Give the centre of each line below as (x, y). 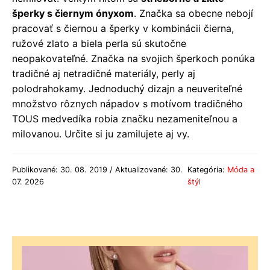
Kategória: (207, 169)
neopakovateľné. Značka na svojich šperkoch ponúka (133, 58)
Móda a (240, 169)
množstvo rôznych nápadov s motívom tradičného (127, 103)
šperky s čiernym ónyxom (73, 13)
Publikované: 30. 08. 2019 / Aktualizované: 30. (97, 169)
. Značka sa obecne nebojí (193, 13)
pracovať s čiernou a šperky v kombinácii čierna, (123, 28)
